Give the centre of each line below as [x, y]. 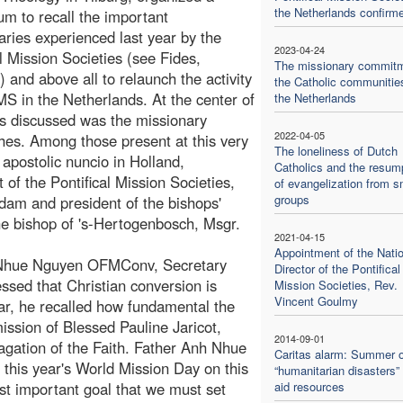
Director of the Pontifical [337, 268]
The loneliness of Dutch [336, 150]
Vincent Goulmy [316, 300]
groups [291, 199]
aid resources [309, 386]
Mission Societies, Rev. [336, 284]
